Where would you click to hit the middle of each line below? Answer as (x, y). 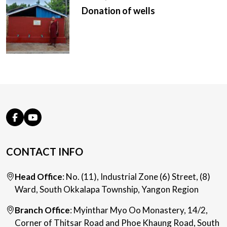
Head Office (39, 176)
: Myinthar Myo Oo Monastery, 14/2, (139, 210)
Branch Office (42, 210)
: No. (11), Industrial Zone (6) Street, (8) (136, 176)
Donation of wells (119, 11)
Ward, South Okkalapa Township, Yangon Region (107, 189)
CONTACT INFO (45, 151)
